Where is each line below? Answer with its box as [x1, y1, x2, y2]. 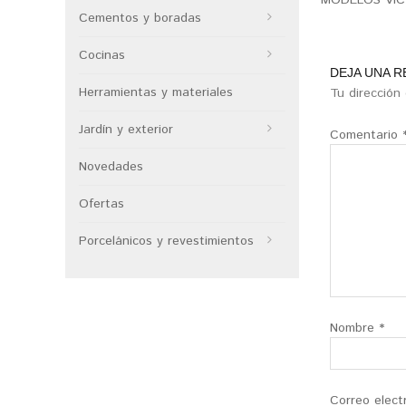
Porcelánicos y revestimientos [79, 232, 254, 250]
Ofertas [79, 195, 124, 213]
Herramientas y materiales [79, 83, 233, 101]
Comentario [330, 126, 402, 144]
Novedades [79, 158, 143, 176]
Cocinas [79, 46, 125, 64]
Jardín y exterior [79, 121, 173, 139]
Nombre [330, 319, 379, 337]
